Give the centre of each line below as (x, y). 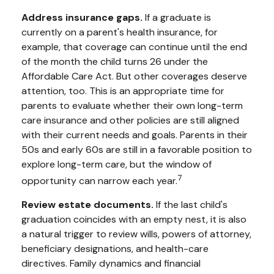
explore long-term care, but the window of (117, 164)
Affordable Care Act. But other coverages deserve (134, 76)
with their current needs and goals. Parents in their (135, 135)
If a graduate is (177, 17)
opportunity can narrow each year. (99, 180)
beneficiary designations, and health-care (115, 248)
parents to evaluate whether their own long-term (132, 105)
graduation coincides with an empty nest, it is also (134, 219)
